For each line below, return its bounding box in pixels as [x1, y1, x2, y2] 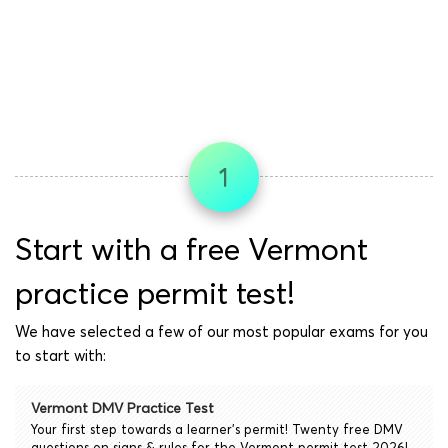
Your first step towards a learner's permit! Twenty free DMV [31, 421, 403, 438]
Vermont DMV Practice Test [31, 399, 214, 418]
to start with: [15, 346, 106, 366]
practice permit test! [15, 274, 295, 313]
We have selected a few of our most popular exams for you [15, 322, 428, 342]
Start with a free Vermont [15, 230, 368, 269]
